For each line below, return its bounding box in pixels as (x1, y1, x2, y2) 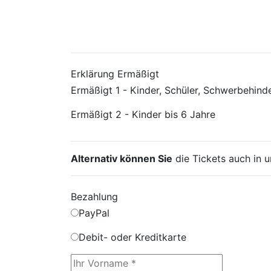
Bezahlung (71, 190, 118, 203)
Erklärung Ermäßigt (71, 67, 159, 80)
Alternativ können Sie (71, 152, 172, 165)
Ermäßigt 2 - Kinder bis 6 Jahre (71, 108, 215, 120)
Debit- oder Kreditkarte (79, 230, 186, 243)
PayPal (79, 206, 109, 219)
